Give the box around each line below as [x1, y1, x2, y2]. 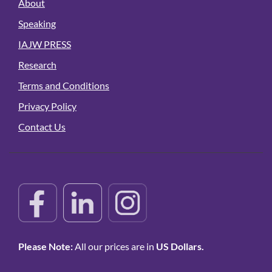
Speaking [18, 18, 56, 30]
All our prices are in [73, 240, 156, 253]
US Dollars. [156, 240, 204, 253]
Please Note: [18, 240, 73, 253]
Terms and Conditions [18, 80, 109, 92]
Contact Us [18, 121, 66, 133]
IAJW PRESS [18, 38, 71, 50]
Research [18, 59, 56, 71]
